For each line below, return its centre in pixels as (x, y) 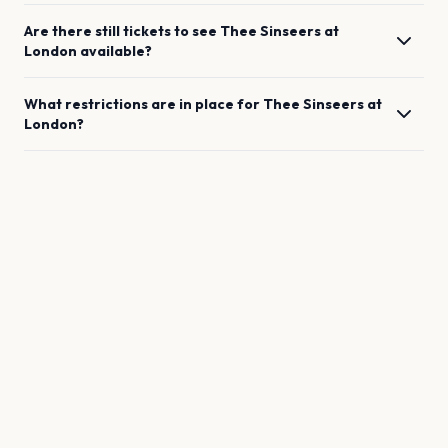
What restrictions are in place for (143, 104)
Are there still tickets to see (122, 31)
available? (116, 51)
